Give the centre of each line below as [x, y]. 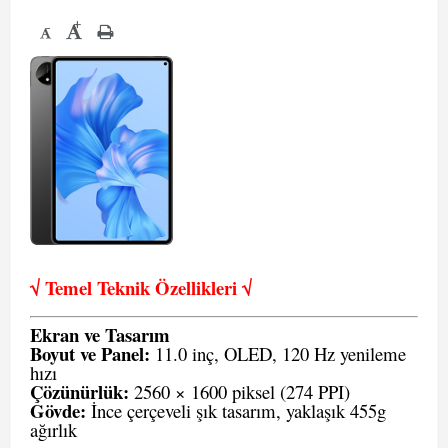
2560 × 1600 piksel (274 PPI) [239, 391]
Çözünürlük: [79, 391]
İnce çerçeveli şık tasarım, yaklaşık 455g [236, 410]
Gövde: [58, 410]
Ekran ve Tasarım [100, 334]
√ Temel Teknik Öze [108, 287]
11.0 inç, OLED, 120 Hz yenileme [278, 353]
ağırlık [53, 429]
